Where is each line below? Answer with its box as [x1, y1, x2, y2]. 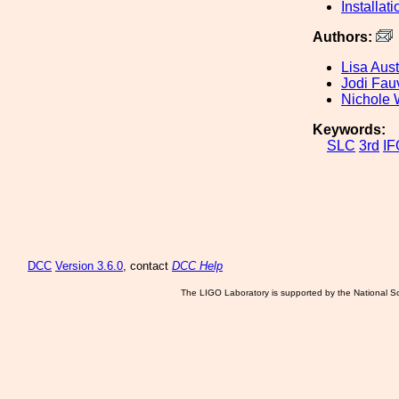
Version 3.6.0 [55, 259, 123, 273]
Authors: [313, 29, 376, 45]
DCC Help [172, 259, 223, 273]
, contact [123, 259, 172, 273]
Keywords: [313, 122, 386, 137]
